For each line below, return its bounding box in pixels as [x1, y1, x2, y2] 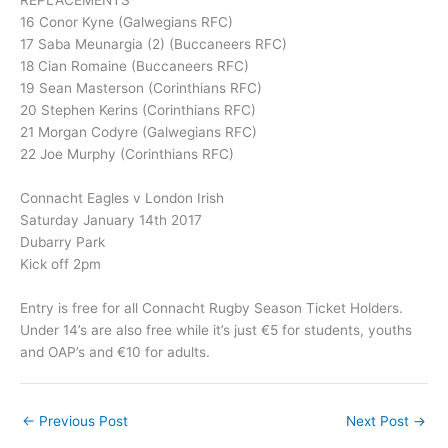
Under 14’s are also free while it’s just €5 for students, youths [20, 321, 412, 338]
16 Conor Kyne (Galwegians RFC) [20, 13, 233, 30]
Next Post [346, 412, 413, 429]
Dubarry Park [20, 233, 105, 250]
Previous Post [35, 412, 128, 429]
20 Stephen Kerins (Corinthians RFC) [20, 101, 256, 118]
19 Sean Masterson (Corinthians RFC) [20, 79, 262, 96]
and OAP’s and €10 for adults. [20, 343, 210, 360]
